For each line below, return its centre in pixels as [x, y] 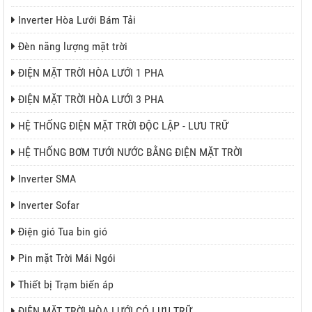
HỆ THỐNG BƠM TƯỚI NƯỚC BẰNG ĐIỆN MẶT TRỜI [130, 153]
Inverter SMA [47, 179]
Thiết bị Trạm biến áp [66, 285]
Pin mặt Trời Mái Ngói [67, 258]
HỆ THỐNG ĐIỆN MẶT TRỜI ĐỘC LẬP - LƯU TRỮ [123, 126]
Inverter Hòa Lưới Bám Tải [77, 20]
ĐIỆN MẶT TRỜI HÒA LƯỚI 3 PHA [91, 100]
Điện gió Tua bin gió [63, 232]
